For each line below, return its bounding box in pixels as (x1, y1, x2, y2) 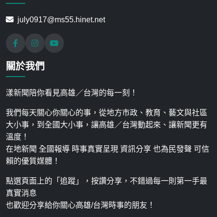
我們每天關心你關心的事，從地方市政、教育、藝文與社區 (6, 108, 207, 117)
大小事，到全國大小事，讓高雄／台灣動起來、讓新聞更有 (6, 120, 207, 129)
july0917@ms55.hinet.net (17, 15, 105, 24)
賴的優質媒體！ (6, 156, 60, 165)
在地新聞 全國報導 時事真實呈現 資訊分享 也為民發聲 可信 (6, 144, 209, 153)
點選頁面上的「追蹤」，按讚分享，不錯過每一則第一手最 (6, 176, 207, 185)
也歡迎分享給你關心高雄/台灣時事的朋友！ (6, 201, 155, 209)
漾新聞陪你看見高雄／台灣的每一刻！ (6, 88, 138, 97)
